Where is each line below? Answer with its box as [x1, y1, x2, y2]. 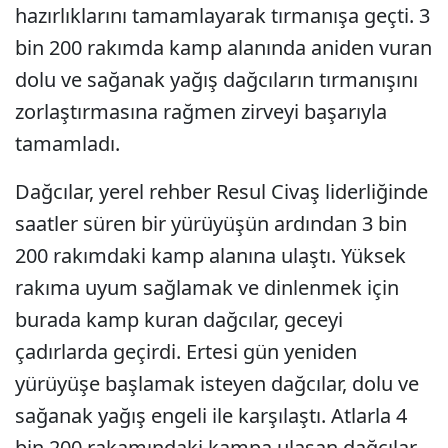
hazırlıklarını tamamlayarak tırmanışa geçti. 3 [15, 2, 430, 29]
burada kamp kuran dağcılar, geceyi [15, 306, 343, 333]
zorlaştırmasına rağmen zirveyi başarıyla [15, 98, 387, 125]
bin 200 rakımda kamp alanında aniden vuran [15, 34, 432, 61]
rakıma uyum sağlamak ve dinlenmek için [15, 274, 399, 301]
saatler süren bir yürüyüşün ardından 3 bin [15, 210, 407, 237]
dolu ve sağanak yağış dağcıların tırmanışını [15, 66, 418, 93]
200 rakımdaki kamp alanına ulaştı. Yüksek [15, 242, 406, 269]
